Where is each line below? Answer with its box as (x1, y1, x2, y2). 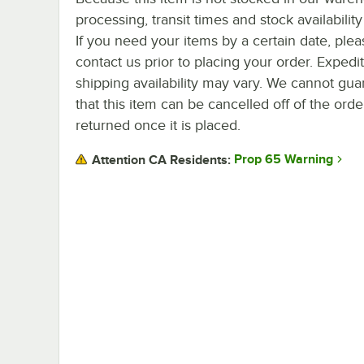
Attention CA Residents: (92, 152, 231, 167)
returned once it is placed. (76, 116, 240, 133)
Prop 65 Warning (234, 152, 333, 167)
